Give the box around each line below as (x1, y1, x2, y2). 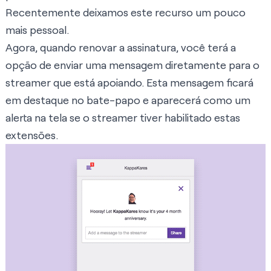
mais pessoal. (5, 23, 69, 37)
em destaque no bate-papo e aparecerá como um (5, 93, 250, 107)
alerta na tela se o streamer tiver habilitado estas (5, 111, 240, 125)
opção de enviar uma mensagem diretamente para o (5, 58, 260, 72)
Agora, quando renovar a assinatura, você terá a (5, 41, 236, 54)
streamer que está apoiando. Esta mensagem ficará (5, 76, 253, 90)
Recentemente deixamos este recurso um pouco (5, 5, 246, 19)
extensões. (5, 128, 58, 142)
